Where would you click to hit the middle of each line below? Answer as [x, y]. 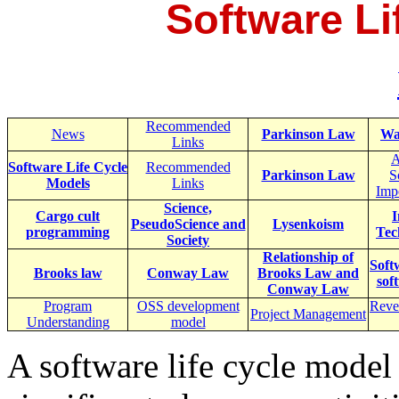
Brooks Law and [308, 273]
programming [68, 232]
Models [68, 183]
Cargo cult [68, 216]
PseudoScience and [188, 224]
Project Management [308, 313]
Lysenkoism [308, 224]
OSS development [188, 305]
